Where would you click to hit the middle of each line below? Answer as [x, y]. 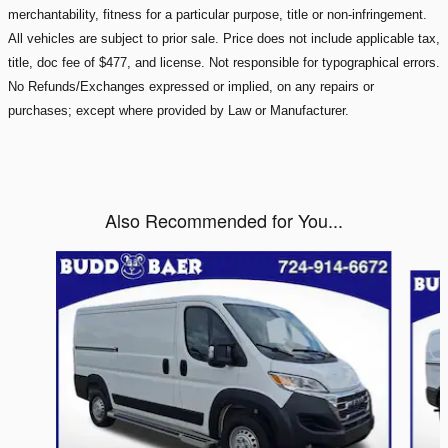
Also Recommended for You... [224, 220]
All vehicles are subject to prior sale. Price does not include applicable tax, [224, 39]
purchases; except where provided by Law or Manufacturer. [178, 111]
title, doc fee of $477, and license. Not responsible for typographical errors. [224, 63]
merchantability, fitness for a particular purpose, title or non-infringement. [217, 15]
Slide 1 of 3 [47, 262]
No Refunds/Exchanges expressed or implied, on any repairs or [191, 87]
